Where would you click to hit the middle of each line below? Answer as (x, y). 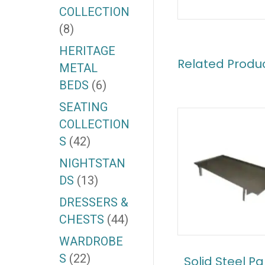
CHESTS (81, 220)
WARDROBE (91, 242)
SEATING (83, 107)
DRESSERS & (93, 203)
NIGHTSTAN (92, 164)
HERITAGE (87, 51)
